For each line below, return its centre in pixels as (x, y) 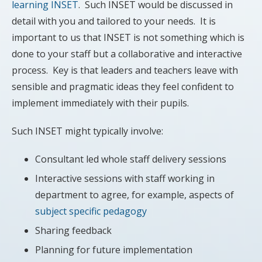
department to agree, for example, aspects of (135, 194)
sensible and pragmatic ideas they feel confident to (123, 86)
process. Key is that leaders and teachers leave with (125, 70)
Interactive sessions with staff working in (125, 178)
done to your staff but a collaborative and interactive (127, 54)
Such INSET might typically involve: (87, 131)
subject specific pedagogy (91, 211)
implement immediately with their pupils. (100, 103)
